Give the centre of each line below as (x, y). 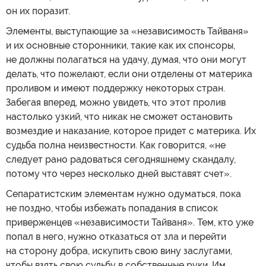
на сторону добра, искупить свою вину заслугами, (119, 251)
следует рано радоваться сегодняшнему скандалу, (121, 159)
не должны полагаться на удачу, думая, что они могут (126, 59)
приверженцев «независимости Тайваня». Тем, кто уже (130, 222)
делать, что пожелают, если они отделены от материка (129, 74)
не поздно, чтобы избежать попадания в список (112, 208)
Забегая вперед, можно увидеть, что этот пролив (116, 102)
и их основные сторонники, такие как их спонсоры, (121, 45)
